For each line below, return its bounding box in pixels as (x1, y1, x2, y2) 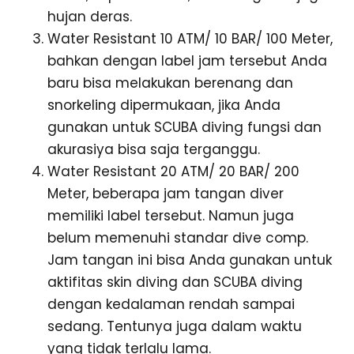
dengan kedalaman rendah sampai (47, 294, 295, 314)
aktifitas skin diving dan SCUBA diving (47, 272, 303, 292)
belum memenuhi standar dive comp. (47, 228, 308, 247)
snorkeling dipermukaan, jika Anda (47, 95, 281, 115)
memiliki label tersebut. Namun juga (47, 205, 294, 225)
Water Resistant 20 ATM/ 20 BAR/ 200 (47, 161, 299, 181)
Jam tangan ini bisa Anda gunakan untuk (47, 250, 332, 269)
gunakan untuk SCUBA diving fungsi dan (47, 117, 322, 137)
